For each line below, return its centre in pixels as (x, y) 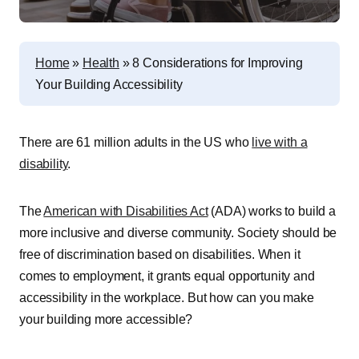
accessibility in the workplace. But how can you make (167, 298)
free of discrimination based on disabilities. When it (160, 254)
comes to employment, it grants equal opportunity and (167, 276)
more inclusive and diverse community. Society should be (178, 233)
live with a (280, 142)
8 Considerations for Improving (218, 63)
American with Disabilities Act (126, 211)
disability (44, 164)
